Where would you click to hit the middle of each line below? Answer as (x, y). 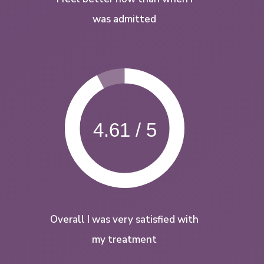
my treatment (125, 240)
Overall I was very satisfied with (125, 220)
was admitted (125, 19)
